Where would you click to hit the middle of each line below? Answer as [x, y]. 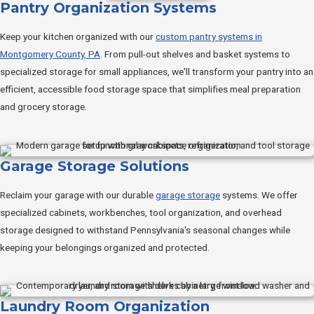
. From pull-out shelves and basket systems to [195, 54]
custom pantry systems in [209, 36]
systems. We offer [259, 194]
